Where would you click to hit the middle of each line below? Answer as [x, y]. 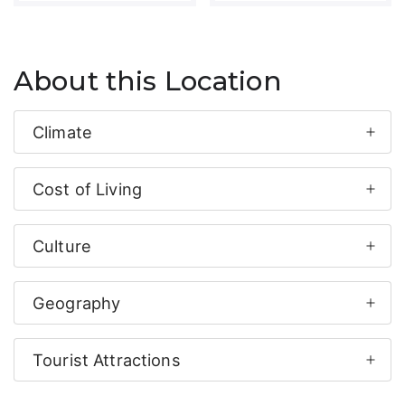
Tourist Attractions [107, 359]
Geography [77, 302]
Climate [62, 132]
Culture [62, 245]
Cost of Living [87, 188]
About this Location [148, 80]
